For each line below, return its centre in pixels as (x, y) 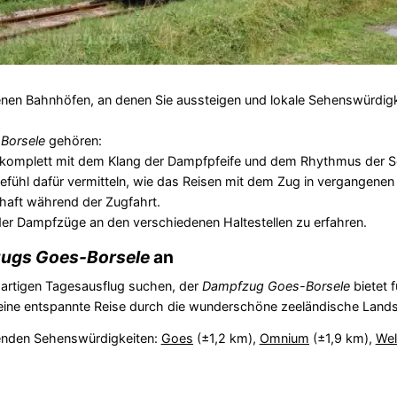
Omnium (284, 338)
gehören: (73, 140)
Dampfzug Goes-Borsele (276, 285)
